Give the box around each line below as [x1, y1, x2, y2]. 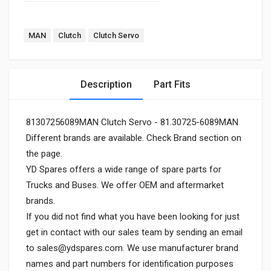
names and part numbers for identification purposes [26, 258, 233, 269]
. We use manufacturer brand [123, 243, 238, 253]
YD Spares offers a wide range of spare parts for [26, 164, 221, 175]
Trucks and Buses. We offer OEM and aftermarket [26, 180, 224, 191]
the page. [26, 148, 62, 159]
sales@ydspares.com [37, 243, 123, 253]
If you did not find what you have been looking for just [26, 211, 240, 222]
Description [80, 79, 132, 90]
